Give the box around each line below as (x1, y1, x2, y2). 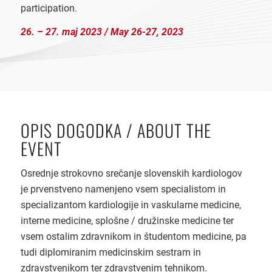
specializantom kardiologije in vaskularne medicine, (20, 199, 241, 211)
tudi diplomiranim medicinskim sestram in (20, 246, 201, 259)
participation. (20, 2, 77, 14)
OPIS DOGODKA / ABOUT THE (20, 117, 211, 143)
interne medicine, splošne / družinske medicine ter (20, 215, 234, 227)
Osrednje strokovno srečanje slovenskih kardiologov (20, 168, 242, 180)
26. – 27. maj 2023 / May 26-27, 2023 (20, 26, 183, 38)
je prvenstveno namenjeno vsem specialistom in (20, 183, 226, 195)
